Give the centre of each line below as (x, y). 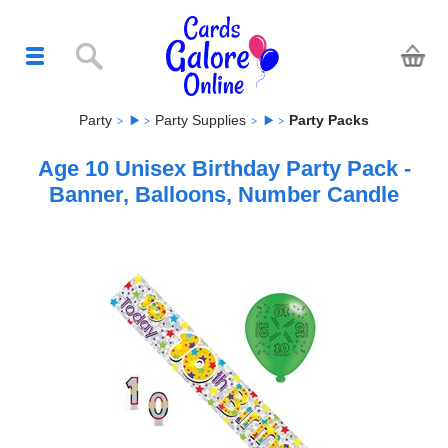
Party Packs (329, 119)
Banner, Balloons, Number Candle (224, 194)
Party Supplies (200, 119)
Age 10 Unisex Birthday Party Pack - (224, 168)
